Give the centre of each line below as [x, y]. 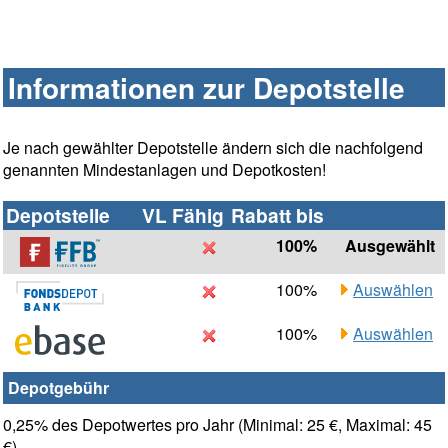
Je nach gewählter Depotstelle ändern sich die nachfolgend [213, 148]
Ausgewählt [390, 246]
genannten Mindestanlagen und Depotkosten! [164, 170]
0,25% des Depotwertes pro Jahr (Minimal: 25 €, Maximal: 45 [217, 425]
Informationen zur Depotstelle [206, 88]
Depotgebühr [58, 388]
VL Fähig [183, 215]
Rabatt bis [277, 215]
